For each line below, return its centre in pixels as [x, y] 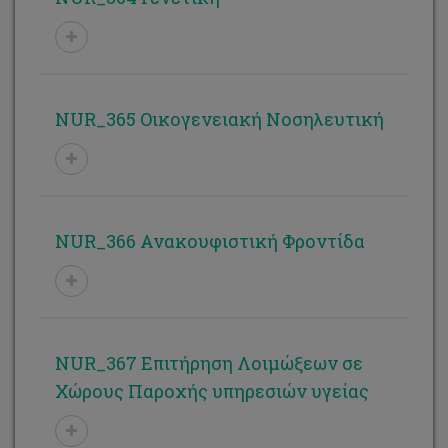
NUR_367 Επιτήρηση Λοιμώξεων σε [209, 363]
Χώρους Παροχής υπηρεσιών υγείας [212, 391]
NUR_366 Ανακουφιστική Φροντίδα [210, 241]
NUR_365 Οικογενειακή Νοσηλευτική [219, 119]
